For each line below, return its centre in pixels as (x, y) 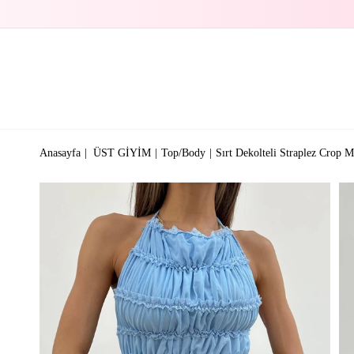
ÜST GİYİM (122, 153)
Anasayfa (60, 153)
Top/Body (183, 153)
